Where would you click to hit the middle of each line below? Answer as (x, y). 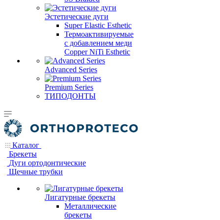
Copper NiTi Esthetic (97, 52)
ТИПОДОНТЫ (70, 96)
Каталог (26, 145)
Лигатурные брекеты (80, 197)
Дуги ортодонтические (47, 163)
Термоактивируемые (99, 34)
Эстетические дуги (77, 16)
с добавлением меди (98, 43)
